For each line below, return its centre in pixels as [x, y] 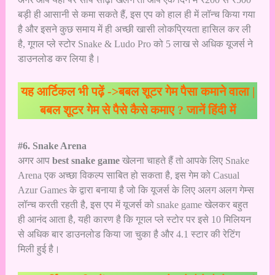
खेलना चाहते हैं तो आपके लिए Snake [184, 160]
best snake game [86, 160]
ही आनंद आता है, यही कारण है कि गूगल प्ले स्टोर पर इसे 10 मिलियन [134, 219]
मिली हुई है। [39, 249]
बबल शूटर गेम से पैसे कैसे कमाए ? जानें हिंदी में [137, 110]
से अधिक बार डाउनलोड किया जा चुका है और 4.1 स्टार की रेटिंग [129, 234]
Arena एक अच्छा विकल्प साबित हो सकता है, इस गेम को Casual [128, 175]
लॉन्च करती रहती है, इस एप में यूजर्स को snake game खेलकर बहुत [133, 204]
